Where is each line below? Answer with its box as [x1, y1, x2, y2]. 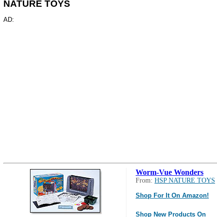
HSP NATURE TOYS [155, 177, 215, 185]
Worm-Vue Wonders [136, 168, 203, 177]
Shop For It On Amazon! [136, 192, 209, 200]
